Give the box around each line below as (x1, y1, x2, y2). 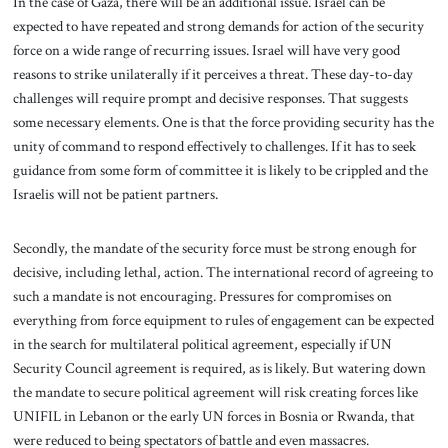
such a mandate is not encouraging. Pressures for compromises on (12, 286, 392, 307)
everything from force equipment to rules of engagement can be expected (12, 310, 434, 331)
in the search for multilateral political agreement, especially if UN (12, 334, 392, 355)
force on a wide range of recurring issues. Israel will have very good (12, 40, 400, 61)
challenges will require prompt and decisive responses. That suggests (12, 88, 408, 109)
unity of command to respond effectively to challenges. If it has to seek (12, 136, 416, 157)
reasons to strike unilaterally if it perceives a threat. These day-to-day (12, 64, 413, 85)
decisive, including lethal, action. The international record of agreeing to (12, 262, 433, 283)
